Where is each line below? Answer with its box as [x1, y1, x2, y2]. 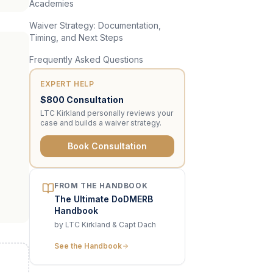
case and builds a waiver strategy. [40, 118, 161, 127]
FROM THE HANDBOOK [54, 181, 148, 190]
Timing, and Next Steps [29, 32, 123, 43]
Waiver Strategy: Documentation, [29, 20, 161, 30]
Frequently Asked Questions [29, 54, 143, 65]
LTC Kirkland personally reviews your [40, 108, 173, 118]
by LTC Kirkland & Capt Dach [54, 220, 156, 229]
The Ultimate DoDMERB [54, 194, 153, 204]
